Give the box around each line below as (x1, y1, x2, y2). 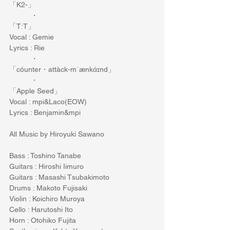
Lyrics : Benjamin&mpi (9, 108, 81, 117)
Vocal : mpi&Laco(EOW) (9, 97, 91, 106)
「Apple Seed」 (9, 86, 61, 95)
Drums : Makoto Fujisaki (9, 183, 87, 192)
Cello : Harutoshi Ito (9, 205, 73, 214)
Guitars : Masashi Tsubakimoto (9, 172, 109, 181)
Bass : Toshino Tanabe (9, 151, 81, 160)
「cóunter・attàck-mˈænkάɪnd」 (9, 65, 115, 73)
